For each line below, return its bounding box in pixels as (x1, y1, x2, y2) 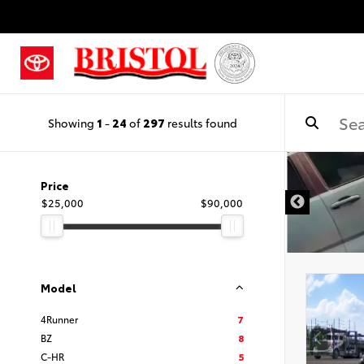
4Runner (41, 312, 78, 326)
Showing (47, 114, 97, 131)
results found (164, 114, 237, 131)
